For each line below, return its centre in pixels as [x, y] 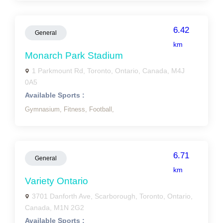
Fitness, [76, 109]
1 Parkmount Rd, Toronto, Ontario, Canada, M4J [108, 71]
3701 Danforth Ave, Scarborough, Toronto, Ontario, [112, 196]
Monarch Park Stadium [74, 56]
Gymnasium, [44, 109]
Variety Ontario [56, 181]
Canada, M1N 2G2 [55, 208]
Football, [102, 109]
